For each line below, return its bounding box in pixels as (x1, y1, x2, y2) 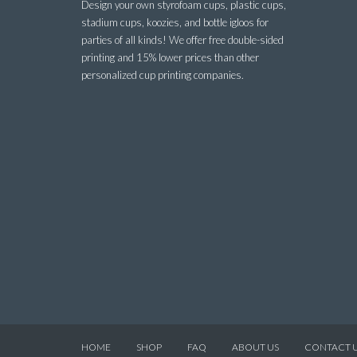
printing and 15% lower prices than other (81, 51, 259, 64)
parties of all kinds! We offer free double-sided (81, 33, 284, 46)
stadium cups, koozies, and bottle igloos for (81, 16, 269, 29)
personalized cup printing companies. (81, 69, 244, 81)
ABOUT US (232, 341, 279, 353)
